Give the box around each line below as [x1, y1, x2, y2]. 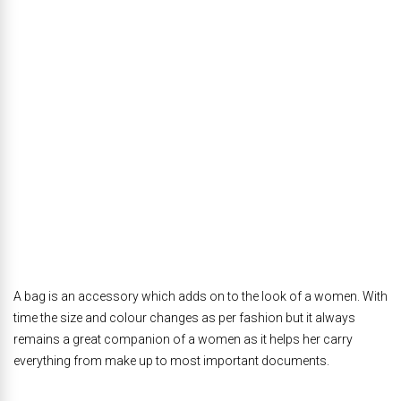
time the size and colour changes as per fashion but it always [13, 311, 355, 325]
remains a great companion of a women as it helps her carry [13, 332, 353, 346]
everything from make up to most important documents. [13, 354, 329, 368]
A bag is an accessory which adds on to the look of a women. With [13, 289, 388, 303]
